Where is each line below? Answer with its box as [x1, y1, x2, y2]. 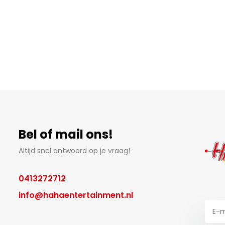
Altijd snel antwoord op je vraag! [18, 146, 130, 156]
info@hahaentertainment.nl [18, 189, 133, 201]
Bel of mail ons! [18, 126, 113, 143]
